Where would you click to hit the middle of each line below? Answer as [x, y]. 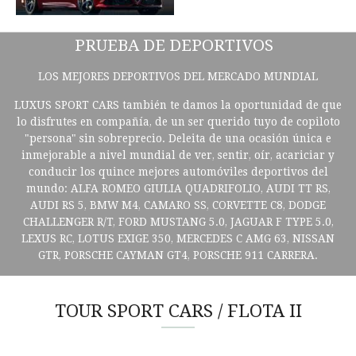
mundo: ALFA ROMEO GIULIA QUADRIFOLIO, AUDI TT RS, [178, 188]
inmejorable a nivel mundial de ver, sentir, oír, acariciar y [178, 155]
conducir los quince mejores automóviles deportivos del [178, 172]
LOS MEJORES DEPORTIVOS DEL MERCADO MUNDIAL [178, 76]
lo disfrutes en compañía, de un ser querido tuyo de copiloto [178, 122]
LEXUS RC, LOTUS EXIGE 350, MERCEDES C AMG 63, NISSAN [178, 238]
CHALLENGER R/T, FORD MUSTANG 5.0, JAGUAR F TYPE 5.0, [178, 222]
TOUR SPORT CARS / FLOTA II [178, 311]
